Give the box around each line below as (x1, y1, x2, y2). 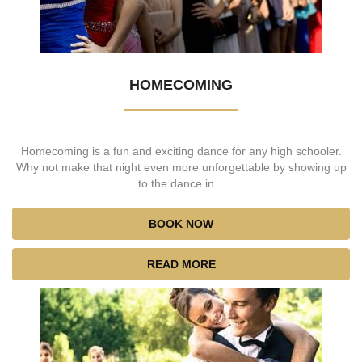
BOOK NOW (149, 217, 213, 231)
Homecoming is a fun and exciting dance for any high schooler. (20, 145, 342, 158)
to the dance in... (138, 177, 224, 191)
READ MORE (146, 258, 216, 271)
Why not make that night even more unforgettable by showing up (15, 161, 347, 175)
